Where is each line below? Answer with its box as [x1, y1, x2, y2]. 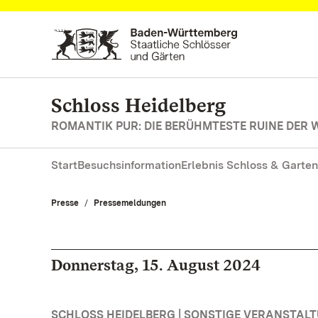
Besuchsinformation [77, 158, 181, 172]
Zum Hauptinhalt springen [26, 18, 166, 32]
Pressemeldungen [94, 198, 166, 208]
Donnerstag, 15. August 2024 [51, 256, 261, 274]
